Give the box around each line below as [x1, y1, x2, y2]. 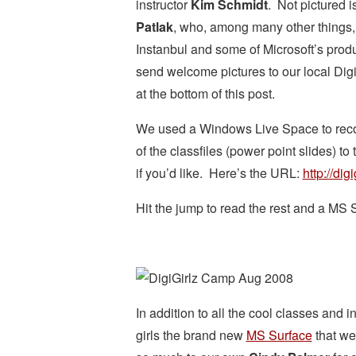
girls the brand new [135, 326, 246, 344]
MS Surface [246, 326, 312, 344]
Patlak [135, 17, 173, 36]
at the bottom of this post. [135, 84, 275, 103]
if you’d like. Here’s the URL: [135, 164, 303, 182]
